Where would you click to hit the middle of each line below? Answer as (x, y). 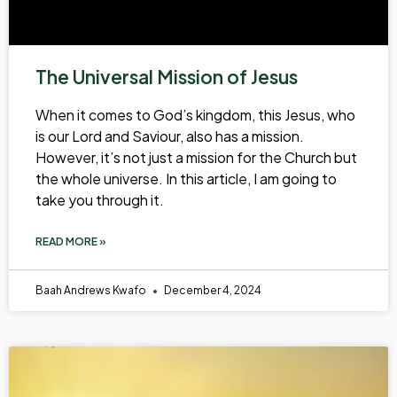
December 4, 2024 (212, 291)
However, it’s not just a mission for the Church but (196, 158)
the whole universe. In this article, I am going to (186, 179)
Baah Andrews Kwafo (92, 291)
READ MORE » (71, 242)
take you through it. (100, 200)
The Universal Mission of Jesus (167, 77)
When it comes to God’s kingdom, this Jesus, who (195, 115)
